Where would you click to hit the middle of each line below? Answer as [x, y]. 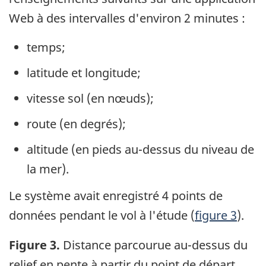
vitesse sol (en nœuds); [90, 99]
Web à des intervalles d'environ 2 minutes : [127, 18]
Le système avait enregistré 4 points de [116, 195]
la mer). [48, 169]
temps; [46, 47]
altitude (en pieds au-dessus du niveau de [140, 150]
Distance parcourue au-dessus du [154, 245]
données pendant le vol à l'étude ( [102, 215]
